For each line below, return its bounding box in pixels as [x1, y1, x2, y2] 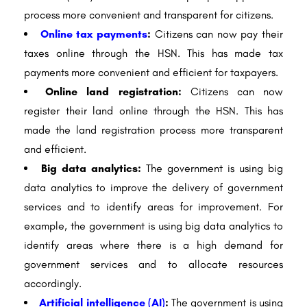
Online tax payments [40, 27, 147, 41]
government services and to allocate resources [24, 258, 283, 271]
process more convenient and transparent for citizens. [24, 8, 273, 22]
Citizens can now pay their [150, 27, 283, 41]
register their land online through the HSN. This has [24, 104, 283, 118]
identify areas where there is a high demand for [24, 238, 283, 252]
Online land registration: [45, 85, 182, 99]
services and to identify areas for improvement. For [24, 200, 283, 214]
